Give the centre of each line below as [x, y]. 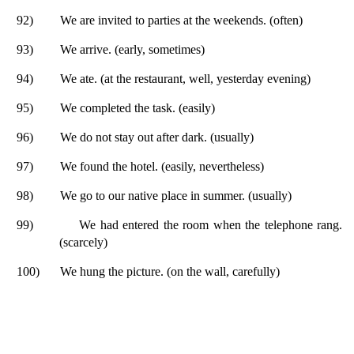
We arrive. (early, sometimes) [132, 49]
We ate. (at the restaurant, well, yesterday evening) [185, 78]
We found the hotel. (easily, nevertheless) [162, 166]
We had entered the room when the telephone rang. [211, 224]
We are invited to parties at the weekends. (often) [181, 20]
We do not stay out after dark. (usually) [157, 137]
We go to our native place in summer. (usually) [176, 195]
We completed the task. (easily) [137, 107]
